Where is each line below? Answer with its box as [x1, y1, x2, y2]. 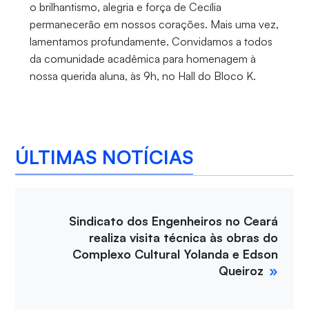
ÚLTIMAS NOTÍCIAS [15, 144, 194, 169]
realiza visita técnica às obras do [89, 230, 279, 245]
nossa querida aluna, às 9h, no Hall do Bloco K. [29, 69, 256, 83]
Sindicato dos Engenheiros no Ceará [69, 213, 279, 228]
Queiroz [219, 263, 264, 278]
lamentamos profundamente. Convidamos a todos [29, 34, 272, 48]
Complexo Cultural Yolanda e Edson [72, 246, 279, 261]
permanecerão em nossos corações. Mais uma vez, [29, 17, 279, 31]
